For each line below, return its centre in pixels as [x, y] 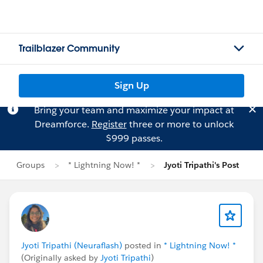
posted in [143, 245]
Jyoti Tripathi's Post [201, 165]
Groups [31, 165]
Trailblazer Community [69, 48]
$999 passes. [134, 138]
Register [109, 124]
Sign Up [131, 85]
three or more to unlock [180, 124]
